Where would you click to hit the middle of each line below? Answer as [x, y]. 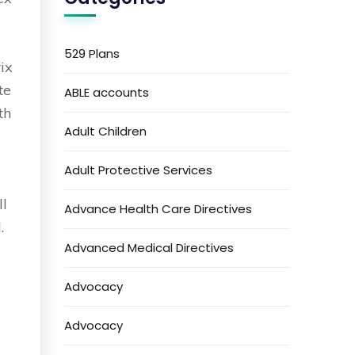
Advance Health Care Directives [158, 209]
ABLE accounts [107, 92]
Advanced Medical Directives [149, 248]
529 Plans [92, 53]
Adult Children [106, 131]
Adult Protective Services [139, 170]
